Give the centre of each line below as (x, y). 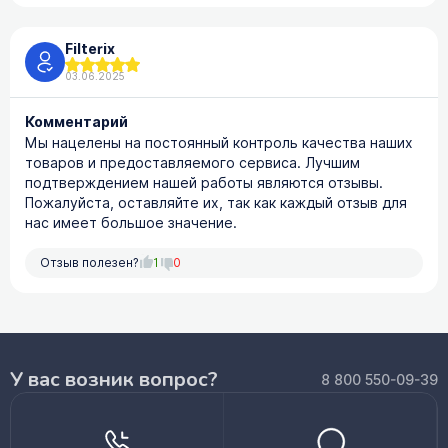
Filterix (90, 49)
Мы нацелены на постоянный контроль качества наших (219, 143)
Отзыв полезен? (89, 263)
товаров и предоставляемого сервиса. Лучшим (192, 163)
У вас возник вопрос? (114, 379)
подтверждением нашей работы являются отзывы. (204, 183)
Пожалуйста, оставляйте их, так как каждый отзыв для (216, 203)
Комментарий (76, 122)
